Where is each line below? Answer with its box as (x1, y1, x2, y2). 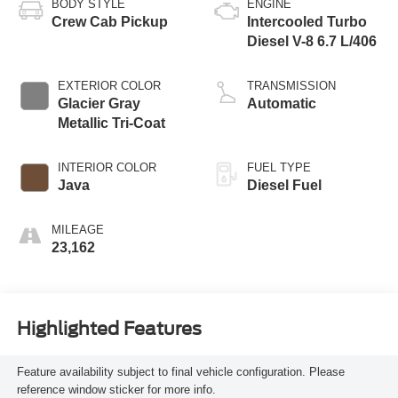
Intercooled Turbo (247, 13, 367, 29)
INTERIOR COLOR (57, 160, 156, 174)
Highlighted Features (16, 318, 202, 340)
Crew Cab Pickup (51, 13, 168, 29)
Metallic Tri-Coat (57, 115, 165, 131)
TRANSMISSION (247, 78, 336, 92)
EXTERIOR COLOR (57, 78, 161, 92)
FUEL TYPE (247, 160, 311, 174)
